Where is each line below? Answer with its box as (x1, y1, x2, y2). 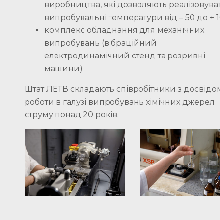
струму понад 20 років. (25, 110, 119, 119)
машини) (44, 63, 82, 73)
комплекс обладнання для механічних (44, 25, 204, 35)
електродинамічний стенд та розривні (44, 51, 205, 60)
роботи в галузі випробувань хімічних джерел (25, 97, 215, 107)
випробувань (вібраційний (44, 38, 157, 48)
